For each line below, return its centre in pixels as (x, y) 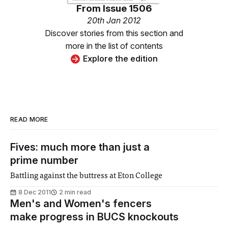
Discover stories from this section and (114, 33)
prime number (44, 161)
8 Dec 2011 (35, 192)
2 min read (75, 192)
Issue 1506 (127, 9)
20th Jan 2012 (114, 21)
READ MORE (29, 120)
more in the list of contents (114, 46)
